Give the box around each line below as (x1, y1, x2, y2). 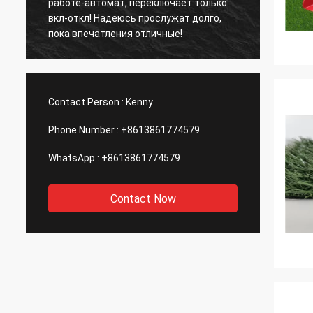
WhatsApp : (48, 152, 99, 163)
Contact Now (110, 192, 176, 205)
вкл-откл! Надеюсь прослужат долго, (48, 12, 221, 24)
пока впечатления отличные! (48, 27, 182, 39)
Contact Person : (48, 96, 124, 108)
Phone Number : (48, 124, 119, 136)
